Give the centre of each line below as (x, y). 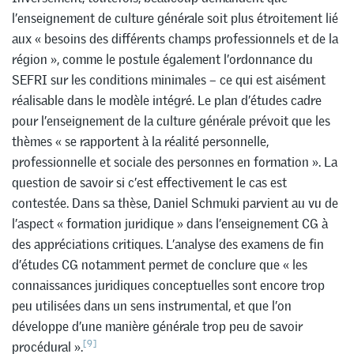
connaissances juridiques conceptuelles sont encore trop (168, 285)
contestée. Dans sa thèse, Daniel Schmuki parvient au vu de (175, 203)
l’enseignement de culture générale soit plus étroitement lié (175, 18)
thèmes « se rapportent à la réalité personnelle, (140, 141)
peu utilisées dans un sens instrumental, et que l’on (152, 305)
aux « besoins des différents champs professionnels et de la (175, 38)
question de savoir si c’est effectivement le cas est (149, 182)
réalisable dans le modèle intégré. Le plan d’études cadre (167, 100)
